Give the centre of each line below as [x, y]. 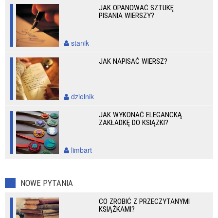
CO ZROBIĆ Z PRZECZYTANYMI [145, 201]
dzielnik [82, 96]
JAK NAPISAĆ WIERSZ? [133, 61]
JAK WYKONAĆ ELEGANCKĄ [141, 115]
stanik [79, 43]
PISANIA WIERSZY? [127, 16]
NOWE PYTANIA [47, 183]
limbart [81, 150]
